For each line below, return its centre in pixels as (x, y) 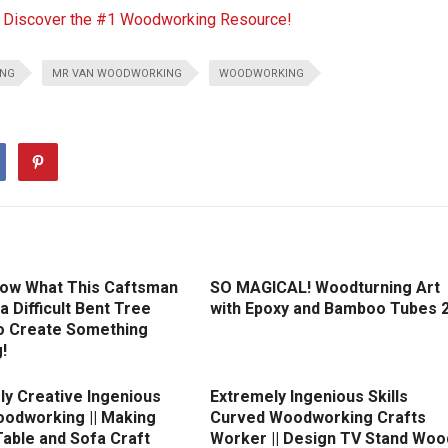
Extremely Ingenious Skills (309, 397)
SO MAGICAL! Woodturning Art (325, 288)
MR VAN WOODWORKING (117, 74)
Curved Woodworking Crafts (318, 418)
